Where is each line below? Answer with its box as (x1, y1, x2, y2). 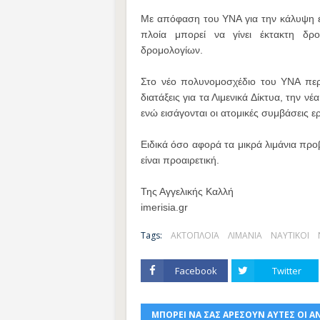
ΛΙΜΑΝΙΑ (228, 229, 262, 241)
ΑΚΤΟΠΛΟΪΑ (171, 229, 219, 241)
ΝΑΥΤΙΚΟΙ (271, 229, 309, 241)
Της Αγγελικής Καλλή (141, 186, 234, 197)
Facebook (174, 264, 217, 277)
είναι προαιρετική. (141, 154, 219, 166)
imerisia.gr (141, 201, 188, 213)
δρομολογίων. (141, 44, 203, 56)
